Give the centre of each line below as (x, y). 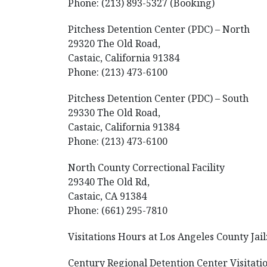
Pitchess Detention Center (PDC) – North (159, 29)
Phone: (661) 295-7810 (118, 210)
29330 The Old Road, (114, 113)
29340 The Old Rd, (109, 182)
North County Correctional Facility (146, 167)
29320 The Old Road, (114, 44)
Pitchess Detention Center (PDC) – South (158, 98)
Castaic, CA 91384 (107, 196)
